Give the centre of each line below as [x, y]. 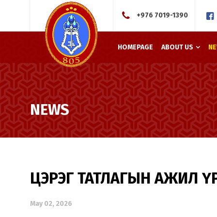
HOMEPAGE [135, 47]
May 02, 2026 [51, 204]
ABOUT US [177, 47]
